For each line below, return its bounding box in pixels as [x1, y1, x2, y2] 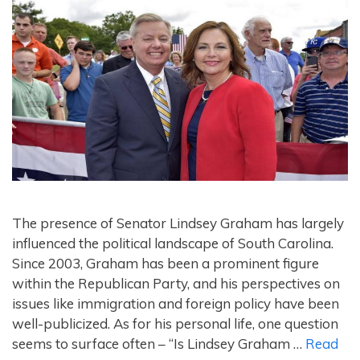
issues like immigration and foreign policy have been [12, 294, 339, 312]
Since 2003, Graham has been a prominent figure [12, 254, 319, 272]
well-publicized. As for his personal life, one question [12, 314, 338, 332]
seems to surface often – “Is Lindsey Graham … [12, 334, 305, 352]
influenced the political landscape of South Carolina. [12, 234, 333, 252]
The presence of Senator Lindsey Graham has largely [12, 214, 344, 231]
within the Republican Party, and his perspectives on [12, 274, 340, 292]
